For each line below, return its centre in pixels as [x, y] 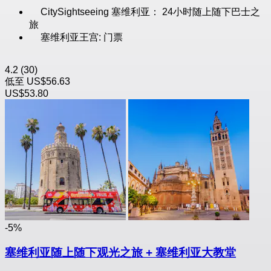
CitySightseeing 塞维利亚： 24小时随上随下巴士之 [150, 12]
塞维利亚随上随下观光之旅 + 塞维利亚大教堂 [120, 253]
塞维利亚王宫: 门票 [82, 38]
